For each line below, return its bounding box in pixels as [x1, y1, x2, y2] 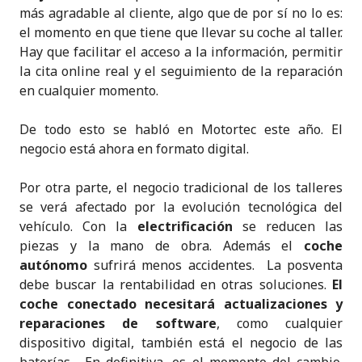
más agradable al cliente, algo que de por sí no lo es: [19, 4, 343, 23]
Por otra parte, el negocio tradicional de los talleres [19, 179, 343, 197]
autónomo [19, 256, 87, 275]
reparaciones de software [19, 314, 217, 333]
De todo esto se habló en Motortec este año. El [19, 120, 343, 139]
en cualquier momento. [19, 82, 158, 100]
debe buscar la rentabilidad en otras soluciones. [19, 276, 332, 294]
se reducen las [232, 217, 343, 236]
